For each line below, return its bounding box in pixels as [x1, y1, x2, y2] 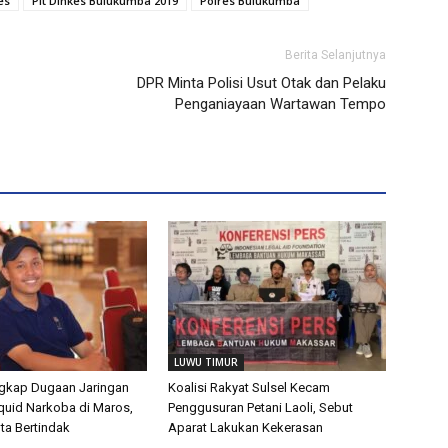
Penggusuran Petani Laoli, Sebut [168, 399, 353, 415]
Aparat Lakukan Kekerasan [168, 419, 323, 435]
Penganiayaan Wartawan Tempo [175, 94, 386, 113]
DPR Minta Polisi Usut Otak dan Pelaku [137, 73, 386, 92]
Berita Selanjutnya [285, 47, 386, 62]
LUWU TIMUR [174, 354, 238, 369]
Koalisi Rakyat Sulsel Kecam [168, 379, 330, 395]
